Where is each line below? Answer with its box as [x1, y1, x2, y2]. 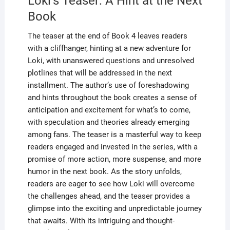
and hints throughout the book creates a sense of [27, 93, 197, 103]
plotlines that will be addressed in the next [27, 68, 172, 78]
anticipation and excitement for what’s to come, [27, 105, 190, 115]
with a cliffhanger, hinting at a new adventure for [27, 44, 191, 53]
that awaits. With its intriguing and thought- [27, 216, 175, 226]
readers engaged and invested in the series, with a [27, 142, 198, 152]
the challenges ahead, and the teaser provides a [27, 191, 190, 201]
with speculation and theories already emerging [27, 118, 189, 127]
